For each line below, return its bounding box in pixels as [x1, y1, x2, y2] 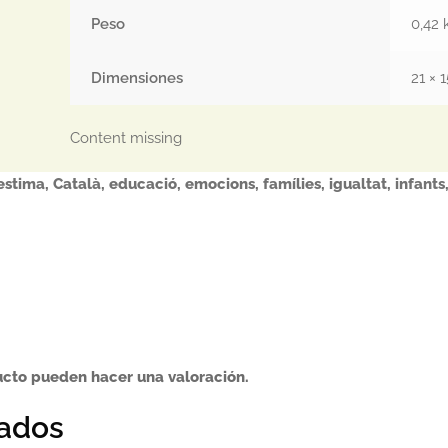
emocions [184, 174, 255, 193]
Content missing [70, 129, 183, 148]
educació [108, 174, 177, 193]
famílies [262, 174, 321, 193]
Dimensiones [91, 69, 184, 88]
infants [394, 174, 445, 193]
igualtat [328, 174, 387, 193]
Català [52, 174, 101, 193]
